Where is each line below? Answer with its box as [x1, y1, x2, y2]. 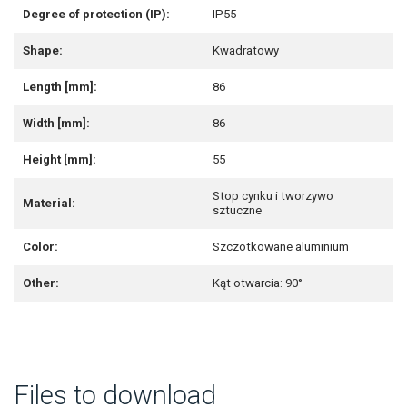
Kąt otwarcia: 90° [213, 276, 303, 291]
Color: [23, 240, 58, 254]
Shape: [23, 44, 63, 58]
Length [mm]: [23, 80, 97, 94]
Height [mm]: [23, 153, 96, 167]
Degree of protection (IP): [23, 7, 170, 22]
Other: [23, 276, 59, 291]
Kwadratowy [213, 44, 279, 58]
